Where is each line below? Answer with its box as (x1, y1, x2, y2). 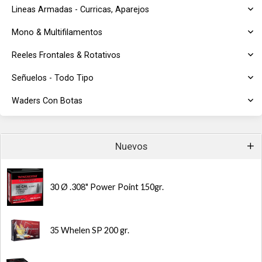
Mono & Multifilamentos (12, 27, 102, 37)
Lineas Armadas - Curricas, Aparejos (12, 5, 149, 15)
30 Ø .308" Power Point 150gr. (50, 182, 164, 192)
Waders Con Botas (12, 96, 82, 106)
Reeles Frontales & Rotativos (12, 50, 120, 60)
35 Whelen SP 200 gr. (50, 225, 129, 235)
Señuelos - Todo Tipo (12, 73, 94, 83)
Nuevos (115, 141, 147, 152)
